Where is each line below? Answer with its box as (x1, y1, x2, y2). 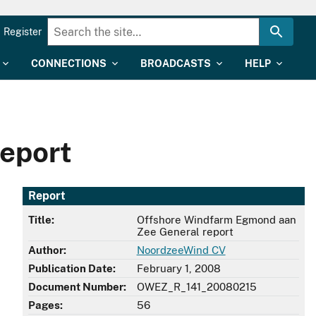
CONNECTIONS (31, 58, 107, 69)
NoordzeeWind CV (136, 244, 226, 257)
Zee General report (136, 226, 233, 238)
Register (4, 26, 42, 37)
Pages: (28, 299, 63, 312)
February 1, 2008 (136, 262, 221, 275)
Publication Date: (28, 262, 116, 275)
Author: (28, 244, 66, 257)
